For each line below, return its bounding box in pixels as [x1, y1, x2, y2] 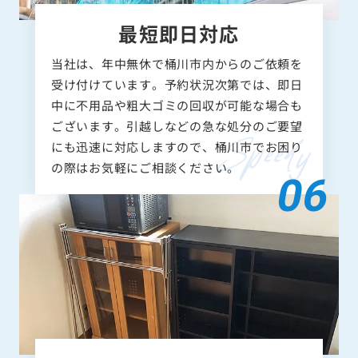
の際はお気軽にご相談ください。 [50, 159, 240, 177]
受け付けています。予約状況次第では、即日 [50, 76, 303, 93]
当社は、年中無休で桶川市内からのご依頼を [50, 55, 303, 73]
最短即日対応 [118, 19, 240, 48]
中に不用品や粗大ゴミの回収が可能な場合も [50, 97, 303, 114]
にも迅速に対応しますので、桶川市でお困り [50, 138, 303, 156]
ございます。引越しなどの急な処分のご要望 [50, 117, 303, 135]
